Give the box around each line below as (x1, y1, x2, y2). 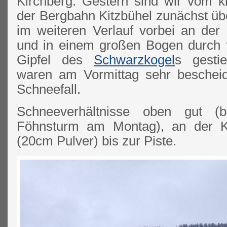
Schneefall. (17, 82, 81, 96)
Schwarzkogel (94, 53, 175, 67)
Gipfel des (17, 53, 94, 67)
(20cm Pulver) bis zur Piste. (17, 134, 176, 148)
